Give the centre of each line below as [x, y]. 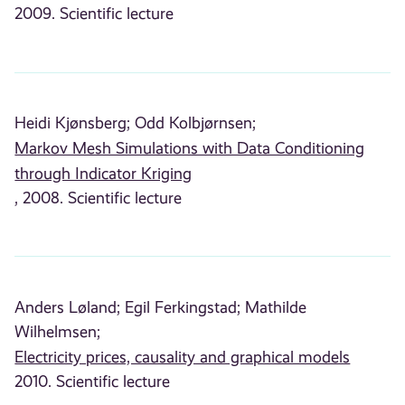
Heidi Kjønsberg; [73, 123]
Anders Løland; [68, 307]
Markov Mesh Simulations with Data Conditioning [190, 148]
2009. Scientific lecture [94, 14]
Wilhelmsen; [58, 331]
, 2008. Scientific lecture [99, 198]
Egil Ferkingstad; [183, 307]
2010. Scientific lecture [93, 381]
